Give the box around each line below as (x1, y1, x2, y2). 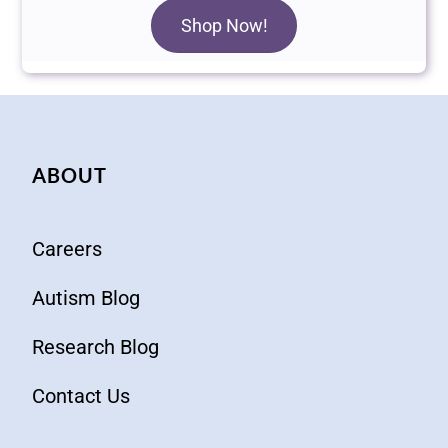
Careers (32, 237, 102, 262)
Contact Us (32, 384, 130, 409)
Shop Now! (180, 15, 268, 37)
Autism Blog (32, 286, 140, 311)
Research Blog (32, 335, 159, 360)
